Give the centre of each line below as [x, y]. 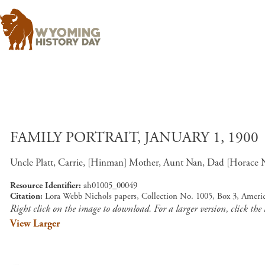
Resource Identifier [44, 185]
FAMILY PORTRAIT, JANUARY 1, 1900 [134, 138]
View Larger [35, 224]
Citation [25, 196]
